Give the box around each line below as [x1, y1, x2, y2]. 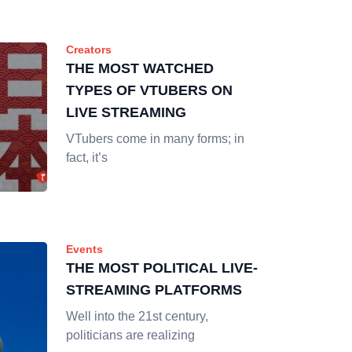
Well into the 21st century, [66, 310, 208, 323]
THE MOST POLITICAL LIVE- [66, 260, 258, 276]
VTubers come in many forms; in [66, 132, 244, 145]
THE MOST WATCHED [66, 60, 214, 76]
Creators [66, 43, 112, 56]
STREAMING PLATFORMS [66, 282, 242, 298]
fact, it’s [66, 151, 108, 164]
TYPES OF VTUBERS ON [66, 82, 233, 98]
